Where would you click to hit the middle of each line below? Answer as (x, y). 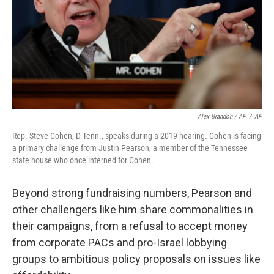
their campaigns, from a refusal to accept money (130, 226)
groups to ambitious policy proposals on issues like (136, 259)
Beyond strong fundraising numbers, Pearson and (132, 193)
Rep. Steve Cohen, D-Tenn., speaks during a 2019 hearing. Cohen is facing (137, 136)
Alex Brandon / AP (222, 117)
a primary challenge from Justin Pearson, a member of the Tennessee (130, 148)
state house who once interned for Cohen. (83, 160)
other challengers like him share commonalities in (133, 209)
